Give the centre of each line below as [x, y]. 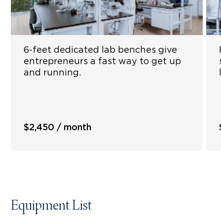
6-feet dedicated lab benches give [100, 50]
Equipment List [51, 206]
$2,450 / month [57, 128]
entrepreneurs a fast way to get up [102, 61]
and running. [52, 73]
